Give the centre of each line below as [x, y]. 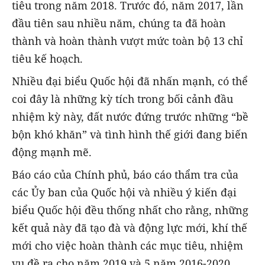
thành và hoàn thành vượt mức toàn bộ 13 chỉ [127, 41]
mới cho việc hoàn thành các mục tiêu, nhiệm [127, 245]
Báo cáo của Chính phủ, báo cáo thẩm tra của [125, 174]
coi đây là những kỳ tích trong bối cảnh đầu [122, 98]
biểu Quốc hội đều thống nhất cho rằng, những [130, 210]
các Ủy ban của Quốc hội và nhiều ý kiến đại [124, 192]
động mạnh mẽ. [52, 152]
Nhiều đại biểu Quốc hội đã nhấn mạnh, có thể [130, 81]
